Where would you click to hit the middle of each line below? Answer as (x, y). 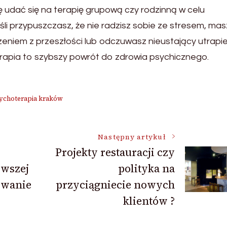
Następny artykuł (132, 137)
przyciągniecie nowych (115, 185)
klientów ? (149, 201)
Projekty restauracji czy (115, 152)
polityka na (146, 168)
